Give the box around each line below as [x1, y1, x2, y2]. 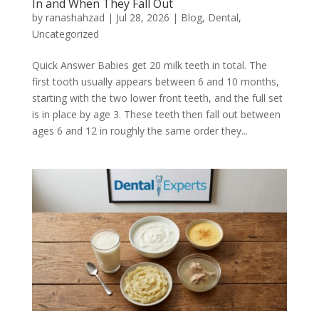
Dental [207, 11, 239, 25]
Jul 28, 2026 [115, 11, 169, 25]
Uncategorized [31, 27, 99, 41]
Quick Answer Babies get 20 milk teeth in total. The [31, 58, 267, 73]
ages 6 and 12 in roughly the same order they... [31, 124, 248, 138]
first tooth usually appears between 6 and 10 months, [31, 75, 279, 89]
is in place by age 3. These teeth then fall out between [31, 108, 281, 122]
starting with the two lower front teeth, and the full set [31, 91, 283, 105]
